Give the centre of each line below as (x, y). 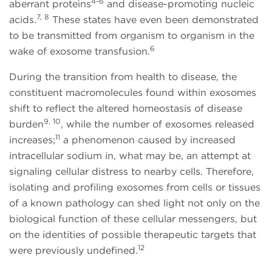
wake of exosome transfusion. (80, 51)
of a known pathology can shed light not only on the (134, 203)
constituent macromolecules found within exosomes (133, 92)
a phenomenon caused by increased (148, 140)
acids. (23, 19)
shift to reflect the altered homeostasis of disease (126, 108)
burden (26, 124)
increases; (32, 140)
